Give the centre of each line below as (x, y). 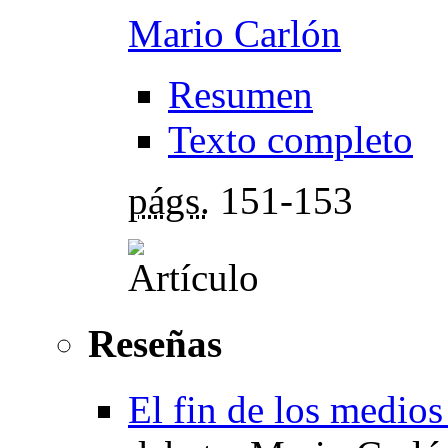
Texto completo (290, 139)
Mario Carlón (234, 33)
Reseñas (155, 343)
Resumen (240, 94)
